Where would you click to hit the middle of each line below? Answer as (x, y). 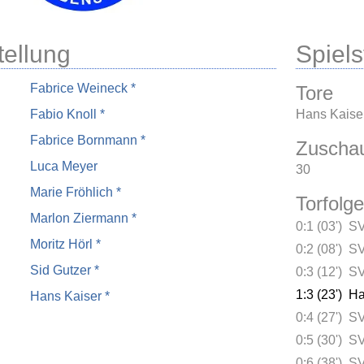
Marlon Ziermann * (83, 218)
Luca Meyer (64, 166)
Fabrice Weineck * (83, 88)
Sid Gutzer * (65, 270)
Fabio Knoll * (67, 114)
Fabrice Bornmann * (88, 140)
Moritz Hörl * (65, 244)
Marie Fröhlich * (76, 192)
